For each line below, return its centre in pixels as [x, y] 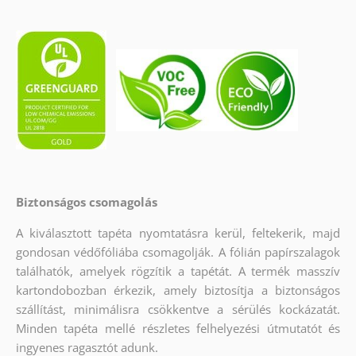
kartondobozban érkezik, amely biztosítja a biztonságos [178, 290]
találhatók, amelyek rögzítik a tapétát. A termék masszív [178, 271]
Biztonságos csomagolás [86, 202]
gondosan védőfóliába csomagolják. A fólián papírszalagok [178, 252]
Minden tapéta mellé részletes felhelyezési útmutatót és [178, 329]
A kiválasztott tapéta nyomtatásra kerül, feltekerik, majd [178, 233]
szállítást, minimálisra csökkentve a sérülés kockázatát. [178, 310]
